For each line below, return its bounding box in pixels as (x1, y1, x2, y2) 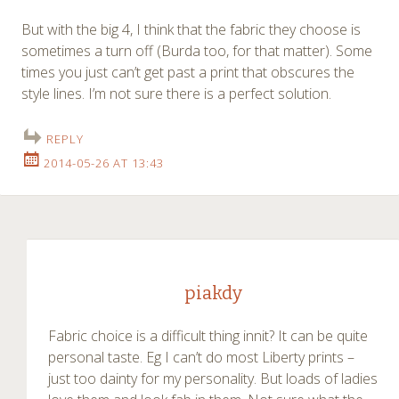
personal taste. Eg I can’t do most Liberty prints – (48, 347, 354, 368)
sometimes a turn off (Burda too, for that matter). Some (21, 41, 372, 61)
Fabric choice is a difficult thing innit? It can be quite (48, 326, 368, 346)
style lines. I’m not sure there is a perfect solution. (21, 84, 331, 104)
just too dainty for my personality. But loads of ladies (48, 369, 378, 389)
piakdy (183, 282, 242, 305)
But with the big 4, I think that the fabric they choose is (21, 20, 361, 40)
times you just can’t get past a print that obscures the (21, 62, 354, 83)
